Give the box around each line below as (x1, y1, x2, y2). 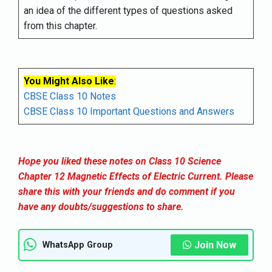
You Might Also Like (24, 75, 114, 87)
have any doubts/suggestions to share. (18, 200, 184, 212)
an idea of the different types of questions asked (24, 4, 233, 16)
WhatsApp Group (42, 239, 113, 250)
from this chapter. (24, 19, 97, 32)
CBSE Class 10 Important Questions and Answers (24, 105, 234, 117)
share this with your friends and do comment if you (18, 185, 235, 197)
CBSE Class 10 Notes (24, 90, 116, 102)
